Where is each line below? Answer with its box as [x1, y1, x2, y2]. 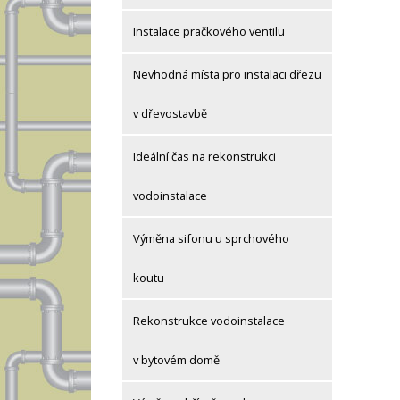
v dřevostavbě [133, 105, 207, 122]
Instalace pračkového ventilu [133, 23, 285, 40]
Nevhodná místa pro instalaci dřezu [133, 66, 321, 83]
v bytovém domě [133, 352, 220, 369]
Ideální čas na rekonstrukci [133, 148, 276, 165]
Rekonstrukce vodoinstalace [133, 312, 285, 329]
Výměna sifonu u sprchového [133, 230, 289, 247]
